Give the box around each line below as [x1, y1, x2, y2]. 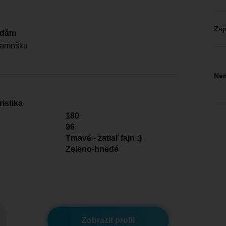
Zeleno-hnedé [66, 145, 119, 153]
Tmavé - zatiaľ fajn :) [66, 134, 142, 142]
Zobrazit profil [81, 216, 135, 224]
